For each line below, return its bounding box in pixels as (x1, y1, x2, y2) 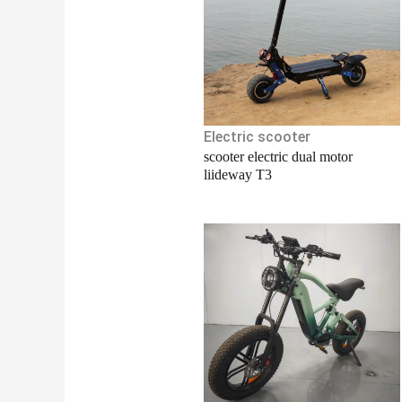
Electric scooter (203, 128, 310, 146)
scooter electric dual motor (203, 149, 353, 165)
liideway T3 (203, 167, 272, 183)
